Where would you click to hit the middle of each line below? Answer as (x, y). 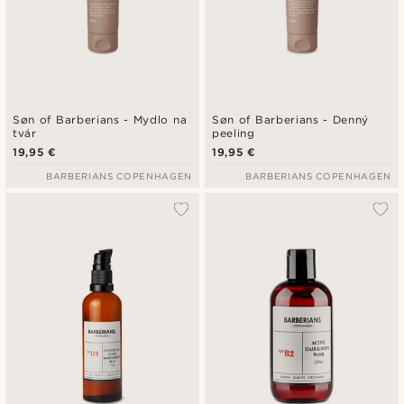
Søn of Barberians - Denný (291, 120)
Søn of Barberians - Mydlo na (100, 120)
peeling (234, 133)
